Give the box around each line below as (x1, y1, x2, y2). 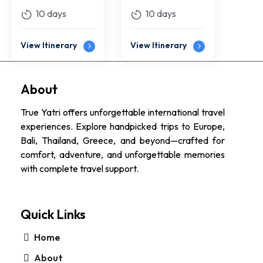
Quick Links (21, 206, 86, 223)
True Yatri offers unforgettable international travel (21, 106, 225, 119)
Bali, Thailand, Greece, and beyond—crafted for (21, 134, 225, 147)
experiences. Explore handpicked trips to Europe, (21, 120, 225, 133)
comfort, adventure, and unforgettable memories (21, 149, 225, 161)
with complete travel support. (21, 163, 139, 175)
